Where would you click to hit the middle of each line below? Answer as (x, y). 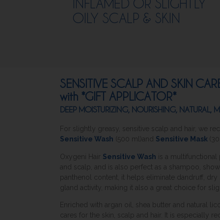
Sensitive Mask (182, 139)
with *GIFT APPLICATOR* (118, 96)
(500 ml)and (135, 139)
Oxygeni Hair (81, 156)
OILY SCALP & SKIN (126, 18)
